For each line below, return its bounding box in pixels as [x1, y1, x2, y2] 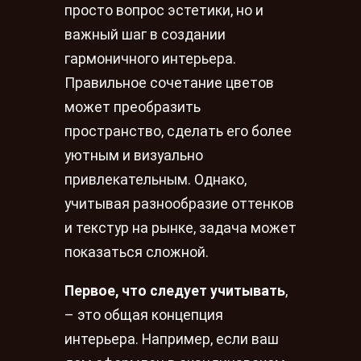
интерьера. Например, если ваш [64, 330, 279, 347]
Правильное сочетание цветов [64, 75, 274, 92]
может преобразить [64, 99, 201, 116]
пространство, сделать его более [64, 123, 292, 140]
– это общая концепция [64, 306, 223, 323]
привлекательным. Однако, [64, 172, 247, 189]
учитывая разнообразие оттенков [64, 196, 294, 213]
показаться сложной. [64, 244, 209, 261]
